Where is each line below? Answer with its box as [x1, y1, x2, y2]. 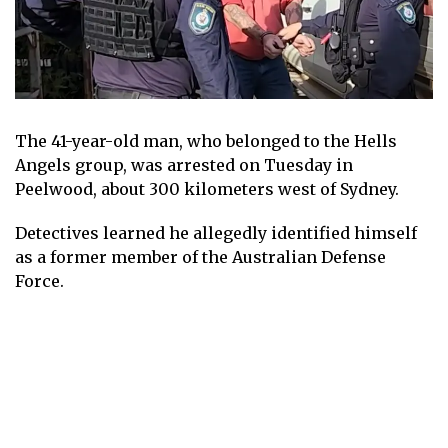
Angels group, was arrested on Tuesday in [15, 154, 353, 175]
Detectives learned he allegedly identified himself [15, 222, 417, 243]
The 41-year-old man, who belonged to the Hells [15, 130, 397, 151]
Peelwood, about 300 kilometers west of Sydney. [15, 178, 399, 199]
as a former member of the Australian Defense [15, 246, 386, 267]
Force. [15, 270, 64, 291]
